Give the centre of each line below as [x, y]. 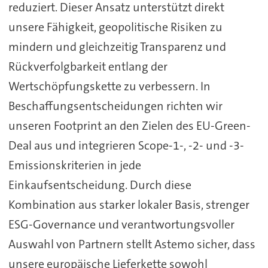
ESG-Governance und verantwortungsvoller [121, 225]
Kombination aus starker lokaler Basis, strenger [129, 205]
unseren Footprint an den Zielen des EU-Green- [129, 126]
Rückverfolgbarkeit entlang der [88, 67]
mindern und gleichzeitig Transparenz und [117, 47]
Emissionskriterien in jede [74, 165]
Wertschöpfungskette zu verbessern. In [109, 86]
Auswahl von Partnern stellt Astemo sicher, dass [132, 244]
